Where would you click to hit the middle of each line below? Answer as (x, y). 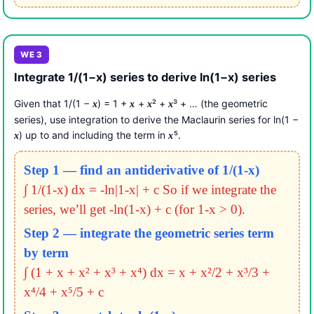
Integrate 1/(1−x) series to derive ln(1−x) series (145, 77)
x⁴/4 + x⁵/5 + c (63, 292)
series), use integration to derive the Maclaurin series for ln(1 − (156, 120)
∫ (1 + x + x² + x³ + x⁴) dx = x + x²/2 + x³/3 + (146, 272)
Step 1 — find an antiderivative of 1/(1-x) (141, 170)
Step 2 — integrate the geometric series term (149, 233)
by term (46, 252)
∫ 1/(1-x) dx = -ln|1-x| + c (91, 189)
